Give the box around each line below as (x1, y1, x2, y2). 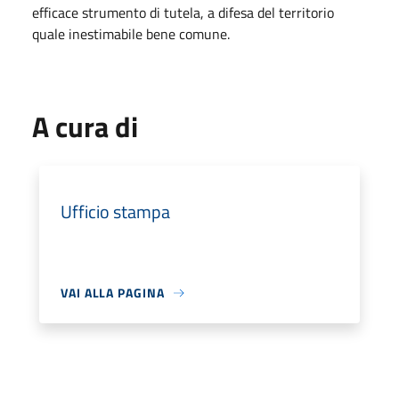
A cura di (32, 105, 138, 148)
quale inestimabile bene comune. (32, 23, 230, 45)
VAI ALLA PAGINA (61, 283, 165, 302)
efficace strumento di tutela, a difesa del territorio (32, 2, 334, 23)
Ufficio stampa (61, 198, 170, 225)
